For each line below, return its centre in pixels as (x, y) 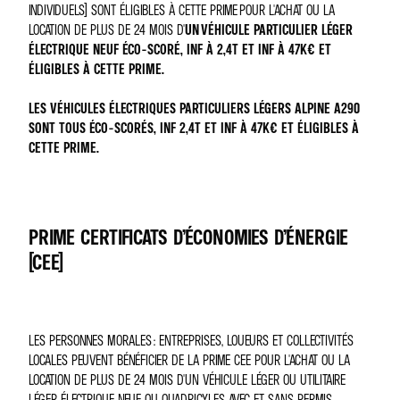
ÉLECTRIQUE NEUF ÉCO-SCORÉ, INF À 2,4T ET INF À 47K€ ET (180, 49)
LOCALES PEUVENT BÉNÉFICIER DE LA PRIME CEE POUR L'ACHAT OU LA (189, 360)
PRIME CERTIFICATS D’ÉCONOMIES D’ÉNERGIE (188, 237)
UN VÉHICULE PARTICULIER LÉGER (269, 29)
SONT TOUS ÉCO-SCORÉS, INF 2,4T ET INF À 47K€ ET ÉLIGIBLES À (194, 128)
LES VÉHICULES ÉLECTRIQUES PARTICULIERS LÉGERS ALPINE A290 (194, 108)
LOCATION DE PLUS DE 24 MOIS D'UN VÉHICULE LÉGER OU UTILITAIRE (187, 379)
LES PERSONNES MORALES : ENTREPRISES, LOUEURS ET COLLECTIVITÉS (191, 340)
